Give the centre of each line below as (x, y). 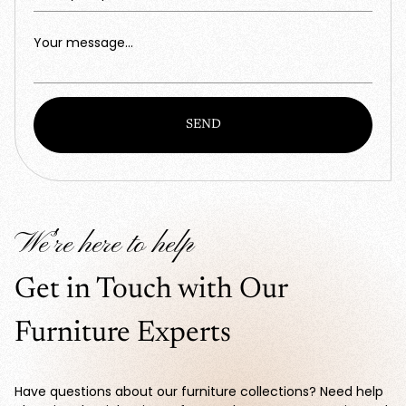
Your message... (83, 43)
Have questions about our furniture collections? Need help (199, 391)
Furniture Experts (123, 333)
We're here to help (104, 245)
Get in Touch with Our (151, 290)
